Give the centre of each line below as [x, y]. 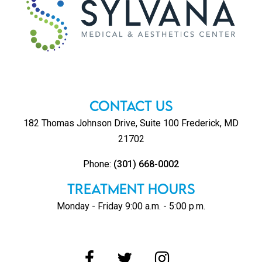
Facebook [111, 254]
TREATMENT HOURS [131, 188]
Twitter [144, 254]
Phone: [98, 164]
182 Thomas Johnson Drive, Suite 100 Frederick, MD [131, 123]
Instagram [186, 254]
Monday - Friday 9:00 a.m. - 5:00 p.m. [131, 206]
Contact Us [131, 105]
